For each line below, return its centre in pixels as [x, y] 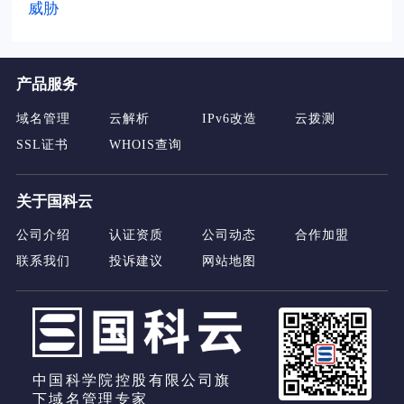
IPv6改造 [230, 118]
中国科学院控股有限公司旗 [132, 381]
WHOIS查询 [145, 144]
